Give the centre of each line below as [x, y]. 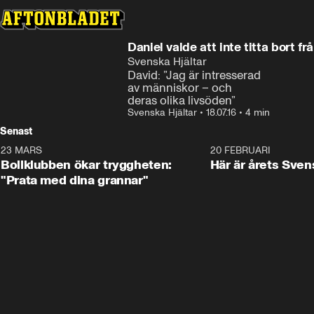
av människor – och [180, 88]
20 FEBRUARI [240, 150]
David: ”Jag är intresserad [196, 75]
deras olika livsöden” [182, 100]
